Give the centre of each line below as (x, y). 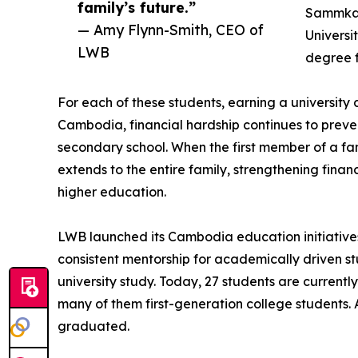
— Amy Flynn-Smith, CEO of (171, 29)
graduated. (93, 326)
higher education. (112, 191)
